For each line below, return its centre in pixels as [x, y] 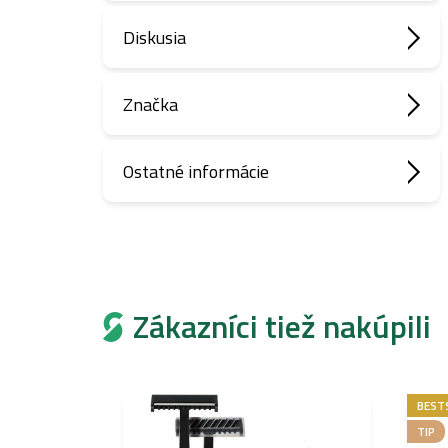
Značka [150, 104]
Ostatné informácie [196, 171]
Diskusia [154, 37]
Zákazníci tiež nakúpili [282, 325]
